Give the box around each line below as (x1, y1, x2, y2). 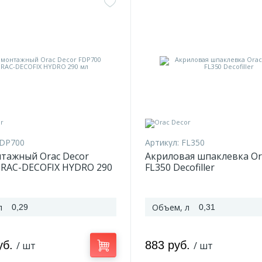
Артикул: (145, 137, 179, 148)
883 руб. (145, 239, 194, 251)
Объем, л (152, 202, 189, 213)
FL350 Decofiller (145, 161, 215, 174)
